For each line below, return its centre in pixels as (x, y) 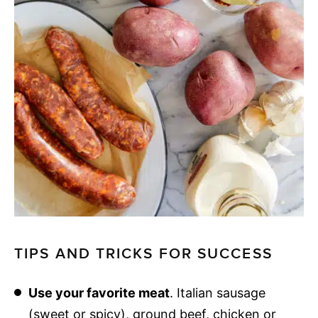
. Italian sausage (217, 292)
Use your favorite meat (99, 292)
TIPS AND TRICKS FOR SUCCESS (143, 253)
